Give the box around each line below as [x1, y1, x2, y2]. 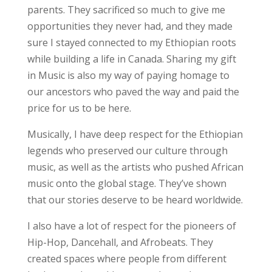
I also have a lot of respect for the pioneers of [27, 219, 236, 233]
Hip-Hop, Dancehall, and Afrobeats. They [27, 235, 213, 249]
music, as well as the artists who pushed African [27, 160, 243, 174]
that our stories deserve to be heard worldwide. [27, 192, 243, 206]
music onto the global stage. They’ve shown [27, 176, 226, 190]
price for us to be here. [27, 101, 131, 115]
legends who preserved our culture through [27, 143, 228, 157]
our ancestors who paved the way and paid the [27, 84, 239, 98]
